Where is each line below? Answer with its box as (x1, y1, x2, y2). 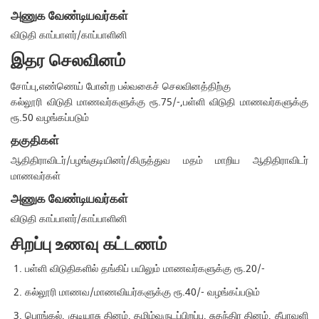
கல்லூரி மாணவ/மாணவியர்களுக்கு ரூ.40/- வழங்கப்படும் (25, 284, 261, 300)
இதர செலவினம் (11, 48, 126, 74)
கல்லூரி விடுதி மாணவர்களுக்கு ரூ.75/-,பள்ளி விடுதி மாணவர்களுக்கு (11, 95, 308, 110)
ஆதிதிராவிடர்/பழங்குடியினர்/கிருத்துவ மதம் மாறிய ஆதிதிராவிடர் (11, 152, 308, 168)
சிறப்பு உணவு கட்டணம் (11, 231, 167, 257)
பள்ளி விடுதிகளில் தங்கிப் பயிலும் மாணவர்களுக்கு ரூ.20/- (25, 261, 266, 276)
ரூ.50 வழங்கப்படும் (11, 110, 90, 126)
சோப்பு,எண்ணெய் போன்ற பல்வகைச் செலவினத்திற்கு (11, 79, 231, 95)
